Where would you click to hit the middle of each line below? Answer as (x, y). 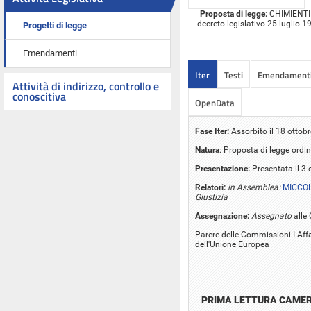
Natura (207, 150)
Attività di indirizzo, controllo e (86, 86)
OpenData (215, 102)
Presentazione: (222, 168)
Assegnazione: (222, 216)
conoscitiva (39, 96)
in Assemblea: (255, 187)
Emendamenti (50, 53)
